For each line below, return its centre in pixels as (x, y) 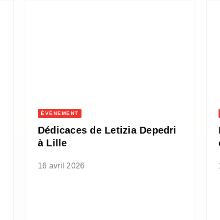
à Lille (53, 143)
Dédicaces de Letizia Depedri (107, 130)
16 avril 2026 (61, 166)
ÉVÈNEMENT (60, 113)
